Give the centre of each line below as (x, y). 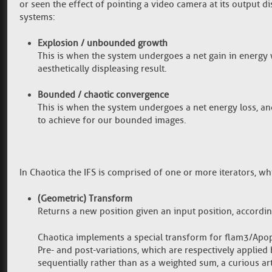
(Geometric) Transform (85, 199)
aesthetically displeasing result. (102, 69)
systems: (37, 17)
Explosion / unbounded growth (103, 43)
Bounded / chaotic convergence (103, 95)
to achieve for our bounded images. (112, 120)
